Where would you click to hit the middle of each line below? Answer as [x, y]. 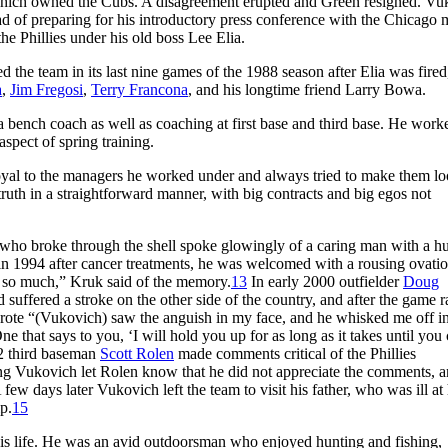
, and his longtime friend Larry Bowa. [307, 89]
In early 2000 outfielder [325, 281]
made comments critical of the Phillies [295, 353]
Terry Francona [139, 89]
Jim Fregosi [46, 89]
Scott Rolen [137, 353]
